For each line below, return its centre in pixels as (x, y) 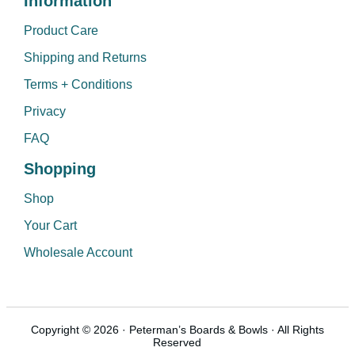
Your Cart (50, 225)
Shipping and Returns (85, 57)
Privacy (44, 111)
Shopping (59, 168)
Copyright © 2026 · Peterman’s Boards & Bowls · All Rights (177, 329)
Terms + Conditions (78, 84)
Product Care (61, 30)
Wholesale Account (78, 252)
